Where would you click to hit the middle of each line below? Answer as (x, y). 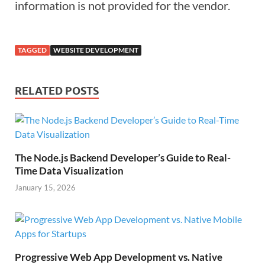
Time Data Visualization (69, 170)
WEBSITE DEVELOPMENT (96, 50)
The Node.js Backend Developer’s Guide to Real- (123, 157)
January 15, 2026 (45, 188)
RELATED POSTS (57, 91)
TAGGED (32, 50)
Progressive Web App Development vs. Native (119, 257)
